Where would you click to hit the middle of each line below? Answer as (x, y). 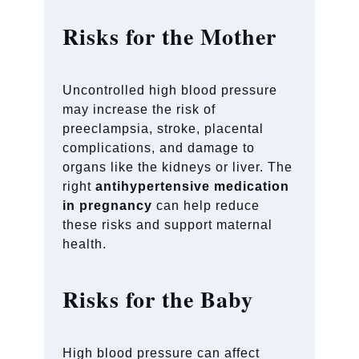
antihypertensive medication (193, 186)
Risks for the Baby (162, 299)
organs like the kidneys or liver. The (178, 167)
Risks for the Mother (174, 36)
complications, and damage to (159, 147)
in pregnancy (108, 205)
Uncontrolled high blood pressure (170, 90)
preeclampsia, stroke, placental (163, 128)
